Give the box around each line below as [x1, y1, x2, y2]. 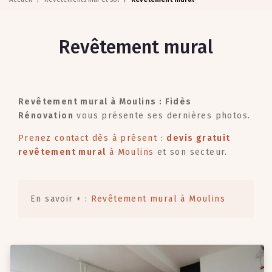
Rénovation [18, 110, 74, 121]
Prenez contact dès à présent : [18, 132, 167, 143]
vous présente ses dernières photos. [73, 110, 254, 121]
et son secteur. [154, 146, 228, 157]
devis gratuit [166, 132, 231, 143]
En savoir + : [30, 193, 91, 204]
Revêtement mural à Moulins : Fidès [18, 96, 192, 107]
